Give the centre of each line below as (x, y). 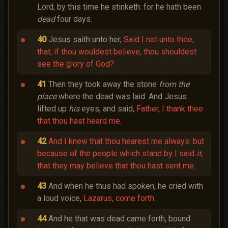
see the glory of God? (76, 64)
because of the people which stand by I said (117, 153)
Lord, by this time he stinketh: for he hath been (119, 7)
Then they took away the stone (104, 84)
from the (174, 84)
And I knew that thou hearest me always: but (126, 141)
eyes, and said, (108, 109)
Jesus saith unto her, (86, 39)
